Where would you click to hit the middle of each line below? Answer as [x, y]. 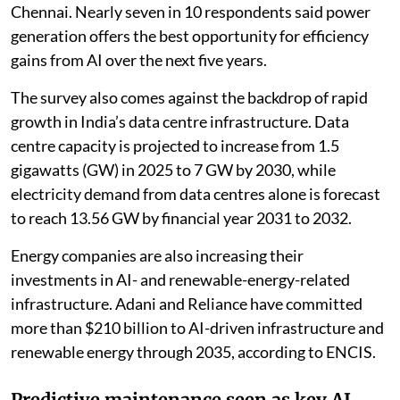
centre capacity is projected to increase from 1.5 [175, 146]
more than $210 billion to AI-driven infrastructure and [197, 328]
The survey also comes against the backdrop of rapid [189, 98]
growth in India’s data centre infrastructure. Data [180, 122]
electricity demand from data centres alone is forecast [196, 194]
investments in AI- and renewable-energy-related [180, 280]
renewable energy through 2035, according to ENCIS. [193, 352]
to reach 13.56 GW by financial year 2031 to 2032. [181, 218]
